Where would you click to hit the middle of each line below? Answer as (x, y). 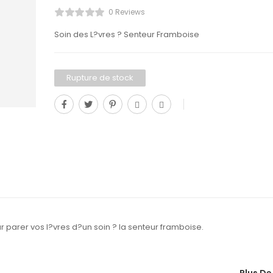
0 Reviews (126, 12)
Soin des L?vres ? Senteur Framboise (127, 35)
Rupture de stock (100, 78)
